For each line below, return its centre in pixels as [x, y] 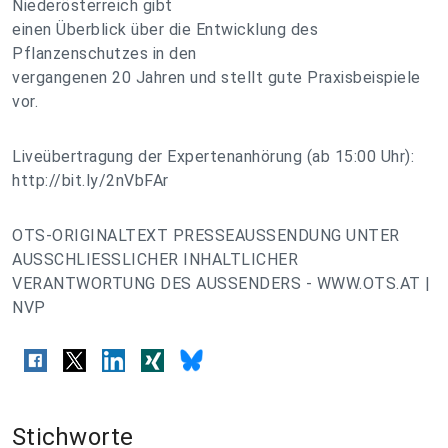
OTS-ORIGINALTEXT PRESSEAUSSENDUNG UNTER [206, 235]
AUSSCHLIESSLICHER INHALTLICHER [155, 259]
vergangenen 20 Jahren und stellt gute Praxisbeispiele [216, 77]
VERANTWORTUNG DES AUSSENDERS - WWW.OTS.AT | [221, 283]
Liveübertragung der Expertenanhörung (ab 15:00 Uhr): [213, 156]
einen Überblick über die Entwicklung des [165, 29]
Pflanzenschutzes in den [104, 53]
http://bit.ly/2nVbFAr [90, 180]
